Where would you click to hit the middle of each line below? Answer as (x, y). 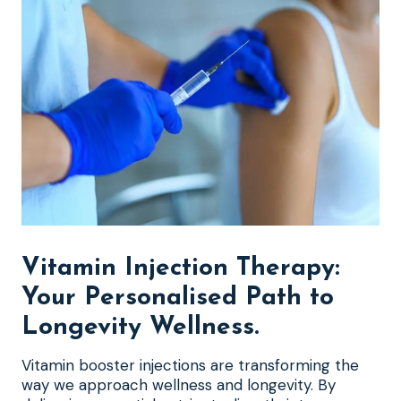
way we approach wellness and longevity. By (179, 385)
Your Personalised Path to (178, 298)
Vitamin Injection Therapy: (181, 269)
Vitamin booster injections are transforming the (190, 365)
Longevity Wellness (138, 328)
